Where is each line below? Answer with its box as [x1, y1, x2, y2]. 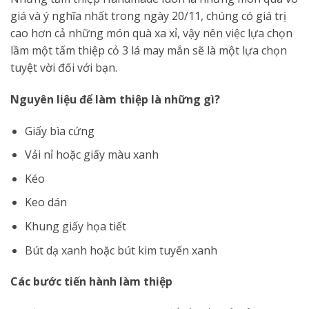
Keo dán [24, 195, 67, 210]
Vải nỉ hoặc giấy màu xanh [24, 147, 159, 163]
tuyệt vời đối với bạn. [10, 60, 117, 76]
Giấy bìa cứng [24, 123, 94, 139]
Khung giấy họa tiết [24, 219, 126, 235]
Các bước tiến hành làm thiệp [10, 274, 172, 290]
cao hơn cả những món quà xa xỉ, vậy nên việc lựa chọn [10, 26, 292, 41]
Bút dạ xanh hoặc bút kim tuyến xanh [24, 242, 217, 258]
